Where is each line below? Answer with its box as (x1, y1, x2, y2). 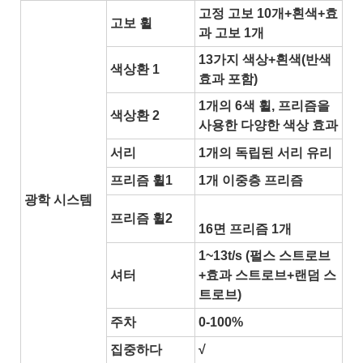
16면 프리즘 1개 (199, 221, 292, 236)
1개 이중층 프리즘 (199, 173, 303, 187)
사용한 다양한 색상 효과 (199, 117, 338, 132)
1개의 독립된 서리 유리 (199, 145, 332, 160)
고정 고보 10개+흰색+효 (199, 6, 338, 20)
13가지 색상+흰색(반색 (199, 52, 331, 66)
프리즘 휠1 (110, 173, 173, 187)
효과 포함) (199, 71, 258, 86)
